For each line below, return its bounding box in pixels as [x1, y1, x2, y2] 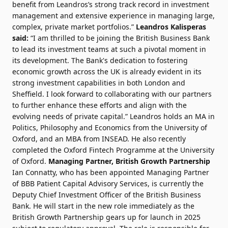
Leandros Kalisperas [136, 22, 206, 32]
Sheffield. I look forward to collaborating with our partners [12, 89, 212, 99]
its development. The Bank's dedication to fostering [12, 55, 188, 65]
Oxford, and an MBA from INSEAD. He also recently [12, 134, 186, 144]
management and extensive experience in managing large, [12, 11, 215, 20]
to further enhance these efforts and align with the [12, 100, 187, 110]
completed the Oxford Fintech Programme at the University [12, 145, 214, 155]
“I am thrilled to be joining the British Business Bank [28, 33, 210, 43]
